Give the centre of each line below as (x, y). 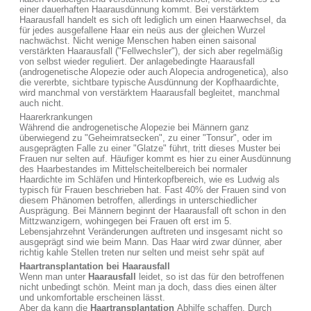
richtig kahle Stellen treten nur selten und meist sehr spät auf (142, 252)
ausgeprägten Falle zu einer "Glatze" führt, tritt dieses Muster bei (150, 148)
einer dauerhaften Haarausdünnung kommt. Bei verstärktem (139, 9)
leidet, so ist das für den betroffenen (211, 277)
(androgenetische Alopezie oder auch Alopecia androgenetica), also (154, 72)
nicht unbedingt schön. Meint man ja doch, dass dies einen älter (148, 287)
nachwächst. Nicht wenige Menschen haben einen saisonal (138, 41)
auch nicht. (42, 103)
